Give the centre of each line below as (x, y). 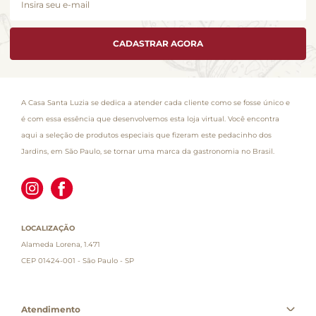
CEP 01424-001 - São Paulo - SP (78, 260)
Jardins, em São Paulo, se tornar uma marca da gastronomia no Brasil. (148, 151)
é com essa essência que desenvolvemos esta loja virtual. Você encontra (150, 119)
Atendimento (51, 309)
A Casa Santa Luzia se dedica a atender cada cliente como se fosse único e (156, 102)
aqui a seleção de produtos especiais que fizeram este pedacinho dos (146, 135)
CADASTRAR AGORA (158, 43)
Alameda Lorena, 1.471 (61, 244)
